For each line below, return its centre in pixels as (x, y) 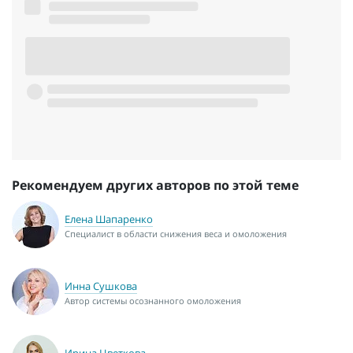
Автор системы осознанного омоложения (153, 300)
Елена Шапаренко (109, 219)
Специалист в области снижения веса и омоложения (176, 233)
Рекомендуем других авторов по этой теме (155, 186)
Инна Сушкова (101, 286)
